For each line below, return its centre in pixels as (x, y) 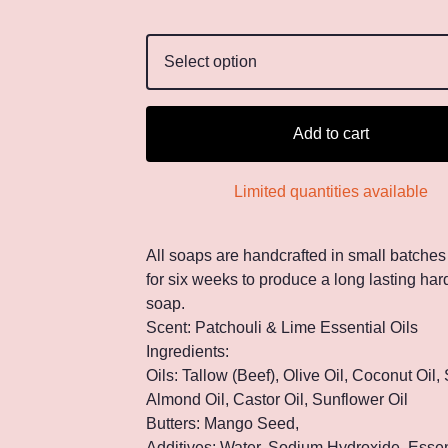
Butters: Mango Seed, (222, 423)
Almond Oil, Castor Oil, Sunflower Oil (277, 399)
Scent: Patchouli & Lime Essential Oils (282, 327)
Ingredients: (187, 351)
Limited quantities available (331, 191)
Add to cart (331, 133)
